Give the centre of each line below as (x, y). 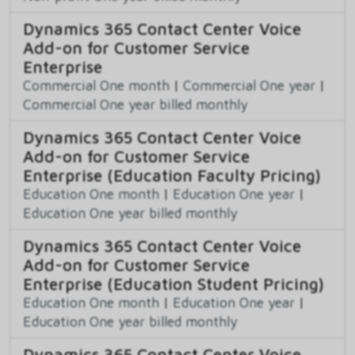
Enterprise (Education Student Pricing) (174, 284)
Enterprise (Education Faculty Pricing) (172, 176)
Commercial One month (96, 86)
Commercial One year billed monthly (136, 105)
